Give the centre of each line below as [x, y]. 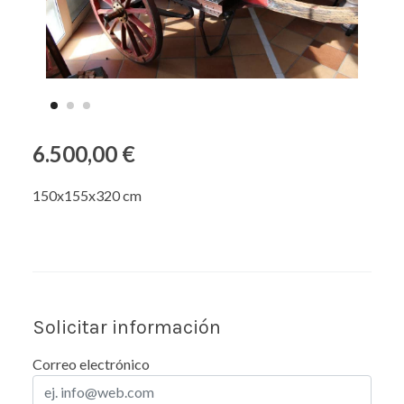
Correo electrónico [91, 364]
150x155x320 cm [87, 195]
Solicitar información [127, 327]
